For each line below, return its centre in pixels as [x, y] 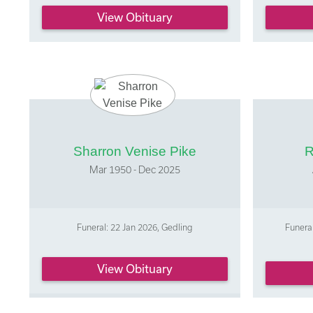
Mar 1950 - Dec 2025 [134, 169]
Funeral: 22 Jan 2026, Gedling [135, 227]
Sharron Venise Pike [134, 151]
